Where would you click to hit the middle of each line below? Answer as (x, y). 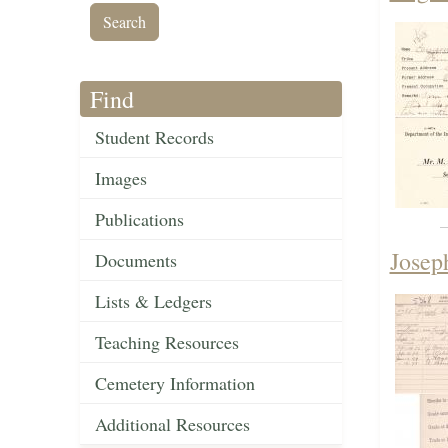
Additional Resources (172, 424)
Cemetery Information (175, 383)
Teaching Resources (167, 342)
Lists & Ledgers (153, 301)
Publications (139, 219)
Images (121, 178)
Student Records (154, 137)
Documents (136, 260)
